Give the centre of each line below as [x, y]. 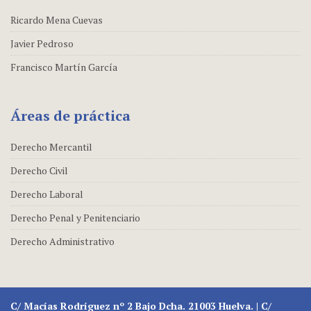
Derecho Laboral [47, 194]
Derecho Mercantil [51, 146]
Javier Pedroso [42, 43]
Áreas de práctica [70, 115]
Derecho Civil [39, 170]
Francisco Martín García [64, 67]
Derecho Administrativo [62, 241]
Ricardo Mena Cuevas [57, 19]
